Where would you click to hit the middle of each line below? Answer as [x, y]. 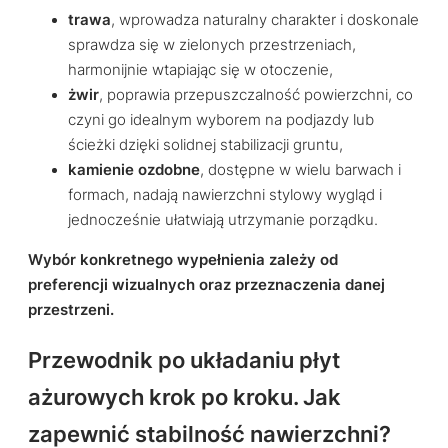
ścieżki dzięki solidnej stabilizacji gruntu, [205, 145]
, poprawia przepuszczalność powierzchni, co [256, 95]
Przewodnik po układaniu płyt [184, 359]
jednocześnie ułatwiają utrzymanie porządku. [223, 220]
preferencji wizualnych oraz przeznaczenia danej [206, 285]
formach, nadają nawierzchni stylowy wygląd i [225, 195]
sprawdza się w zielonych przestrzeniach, [212, 45]
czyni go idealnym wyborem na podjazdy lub [221, 120]
